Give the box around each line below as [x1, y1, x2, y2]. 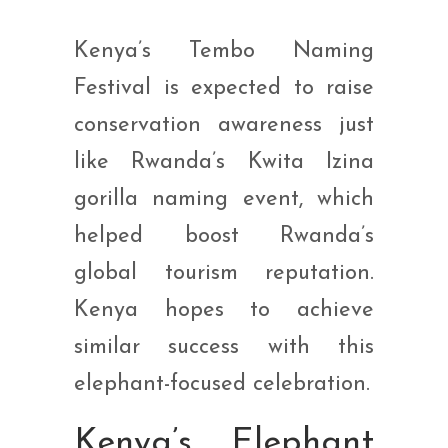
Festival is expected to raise [74, 76, 374, 100]
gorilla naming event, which [74, 187, 374, 211]
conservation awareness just [74, 113, 374, 137]
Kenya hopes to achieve [74, 298, 374, 322]
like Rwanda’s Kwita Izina [74, 150, 374, 174]
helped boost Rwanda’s [74, 224, 374, 248]
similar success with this [74, 335, 374, 359]
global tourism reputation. [74, 261, 374, 285]
